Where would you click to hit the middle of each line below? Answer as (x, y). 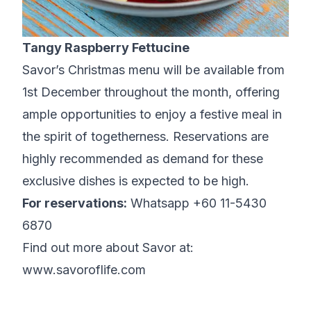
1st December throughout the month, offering (151, 92)
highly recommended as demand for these (143, 159)
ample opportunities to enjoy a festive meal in (152, 115)
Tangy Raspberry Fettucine (106, 48)
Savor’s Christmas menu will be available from (153, 70)
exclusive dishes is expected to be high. (136, 181)
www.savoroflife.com (84, 270)
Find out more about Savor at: (108, 248)
